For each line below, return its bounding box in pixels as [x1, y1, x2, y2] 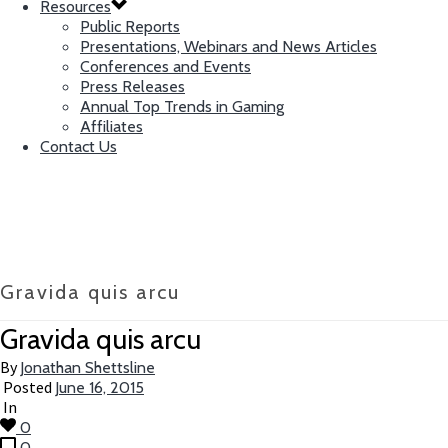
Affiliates [80, 117, 143, 136]
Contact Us [40, 137, 117, 156]
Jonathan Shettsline [20, 358, 155, 378]
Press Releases [80, 77, 185, 96]
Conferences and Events [80, 57, 251, 76]
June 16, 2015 [55, 378, 144, 398]
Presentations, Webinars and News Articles [80, 37, 377, 56]
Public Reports [80, 17, 180, 36]
